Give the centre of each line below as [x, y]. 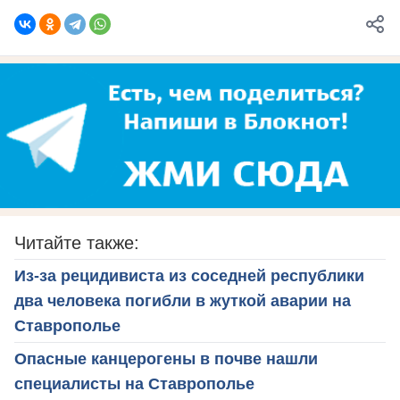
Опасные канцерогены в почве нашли [166, 359]
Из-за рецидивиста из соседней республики [189, 276]
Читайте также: [77, 243]
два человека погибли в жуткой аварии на [183, 301]
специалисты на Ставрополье [134, 384]
